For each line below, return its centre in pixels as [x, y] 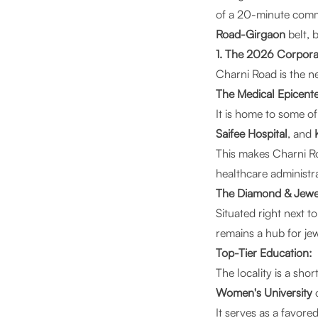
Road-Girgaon [251, 34]
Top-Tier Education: [264, 253]
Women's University [264, 292]
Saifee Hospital [252, 133]
